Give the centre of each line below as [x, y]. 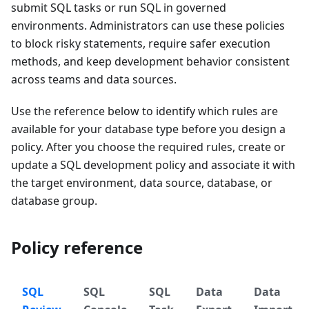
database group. [54, 201]
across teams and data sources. [94, 80]
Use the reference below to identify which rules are [144, 111]
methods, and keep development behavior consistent [150, 62]
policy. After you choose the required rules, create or [148, 147]
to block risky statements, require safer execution [141, 44]
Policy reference [77, 248]
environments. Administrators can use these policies [148, 26]
